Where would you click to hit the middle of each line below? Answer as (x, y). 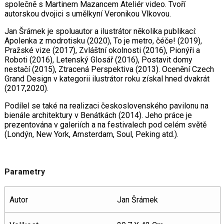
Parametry (24, 172)
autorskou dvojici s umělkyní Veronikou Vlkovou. (87, 14)
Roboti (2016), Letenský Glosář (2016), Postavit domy (98, 60)
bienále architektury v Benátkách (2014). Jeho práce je (98, 115)
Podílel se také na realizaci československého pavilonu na (106, 106)
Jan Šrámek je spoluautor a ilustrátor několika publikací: (100, 31)
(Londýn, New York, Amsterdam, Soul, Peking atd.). (91, 134)
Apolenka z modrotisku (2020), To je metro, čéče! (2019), (103, 41)
